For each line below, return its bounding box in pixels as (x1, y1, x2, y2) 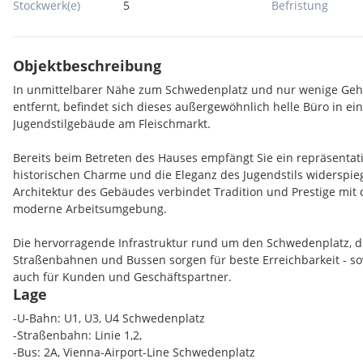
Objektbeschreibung (13, 56, 161, 75)
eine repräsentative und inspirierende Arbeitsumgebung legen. (13, 337, 359, 352)
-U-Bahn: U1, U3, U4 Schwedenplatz (13, 310, 205, 326)
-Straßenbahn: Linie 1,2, (13, 327, 142, 343)
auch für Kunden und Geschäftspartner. (13, 269, 232, 284)
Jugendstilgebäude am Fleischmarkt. (13, 116, 211, 131)
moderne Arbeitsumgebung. (13, 201, 167, 216)
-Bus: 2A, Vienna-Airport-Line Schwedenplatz (13, 344, 255, 360)
